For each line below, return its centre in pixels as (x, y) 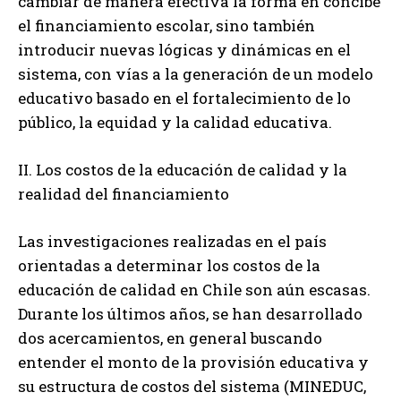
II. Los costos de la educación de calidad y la (183, 170)
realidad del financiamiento (124, 194)
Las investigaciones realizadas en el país (172, 242)
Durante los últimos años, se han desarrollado (190, 314)
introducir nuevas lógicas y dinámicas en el (184, 50)
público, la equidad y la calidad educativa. (175, 123)
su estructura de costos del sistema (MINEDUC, (192, 387)
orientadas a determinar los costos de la (169, 266)
